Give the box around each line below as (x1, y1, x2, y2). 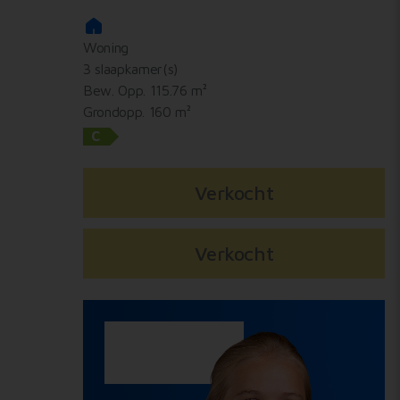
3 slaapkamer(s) (82, 61, 179, 78)
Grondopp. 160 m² (82, 104, 191, 121)
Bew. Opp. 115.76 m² (82, 82, 207, 99)
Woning (82, 39, 129, 56)
